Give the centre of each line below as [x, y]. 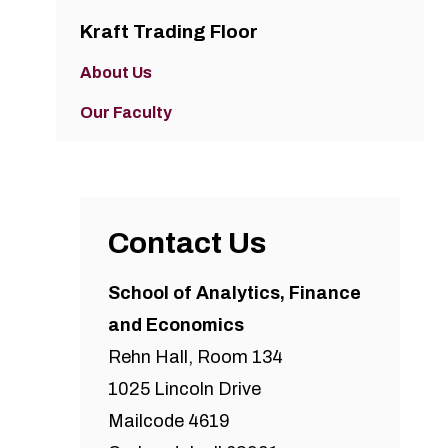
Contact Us [187, 243]
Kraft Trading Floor [169, 32]
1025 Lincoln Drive [184, 389]
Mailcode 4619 [169, 421]
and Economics [176, 325]
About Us [116, 73]
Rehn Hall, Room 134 [195, 357]
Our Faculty [126, 113]
